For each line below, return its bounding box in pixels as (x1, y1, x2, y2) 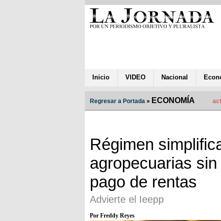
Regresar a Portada (90, 97, 145, 105)
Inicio (92, 73, 110, 81)
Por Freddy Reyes (90, 212, 135, 219)
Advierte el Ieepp (90, 193, 164, 205)
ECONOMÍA (151, 96, 195, 105)
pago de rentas (90, 172, 197, 191)
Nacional (161, 73, 188, 81)
